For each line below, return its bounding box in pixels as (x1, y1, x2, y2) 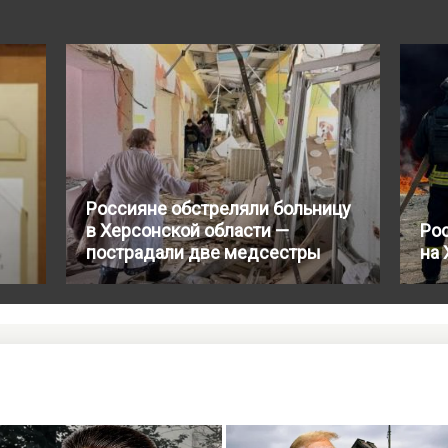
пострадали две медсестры (86, 242, 321, 264)
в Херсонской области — (86, 220, 289, 242)
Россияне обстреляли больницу (86, 198, 351, 220)
